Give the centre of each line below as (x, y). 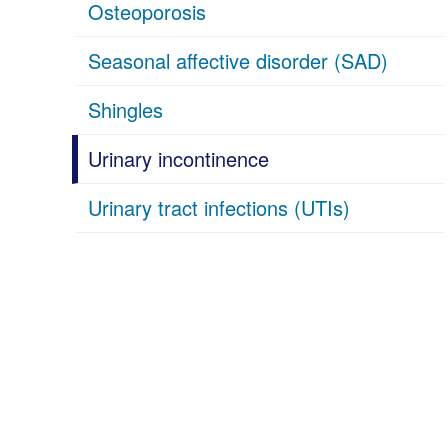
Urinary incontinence (178, 158)
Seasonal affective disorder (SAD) (238, 60)
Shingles (125, 109)
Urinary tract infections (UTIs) (219, 207)
